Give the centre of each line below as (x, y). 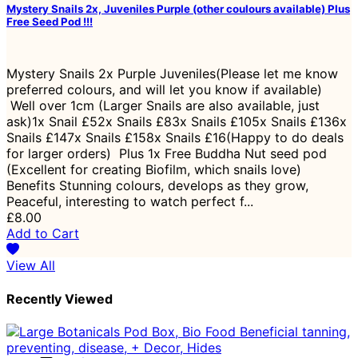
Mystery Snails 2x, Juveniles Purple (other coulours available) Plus (178, 8)
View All (31, 266)
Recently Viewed (60, 298)
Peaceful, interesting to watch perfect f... (130, 202)
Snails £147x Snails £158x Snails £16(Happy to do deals (175, 138)
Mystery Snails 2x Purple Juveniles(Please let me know (172, 74)
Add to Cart (43, 234)
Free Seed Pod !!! (50, 21)
